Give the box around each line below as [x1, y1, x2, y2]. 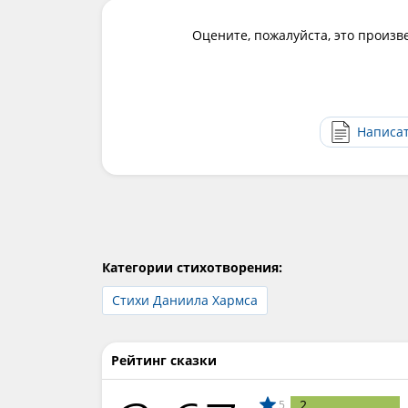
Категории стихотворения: [102, 259, 282, 276]
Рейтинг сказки [111, 352, 217, 369]
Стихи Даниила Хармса [112, 291, 258, 309]
